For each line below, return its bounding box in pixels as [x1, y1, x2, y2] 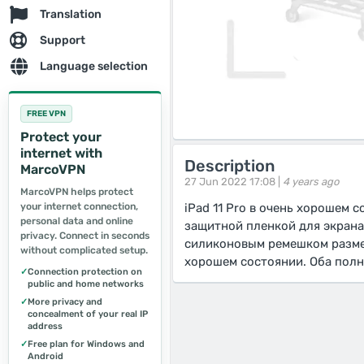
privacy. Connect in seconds [20, 230, 149, 241]
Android [28, 351, 63, 362]
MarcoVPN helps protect [20, 186, 133, 197]
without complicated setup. [20, 245, 148, 256]
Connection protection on [28, 266, 142, 277]
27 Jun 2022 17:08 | [184, 175, 280, 188]
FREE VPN [27, 109, 66, 119]
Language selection [40, 59, 148, 73]
